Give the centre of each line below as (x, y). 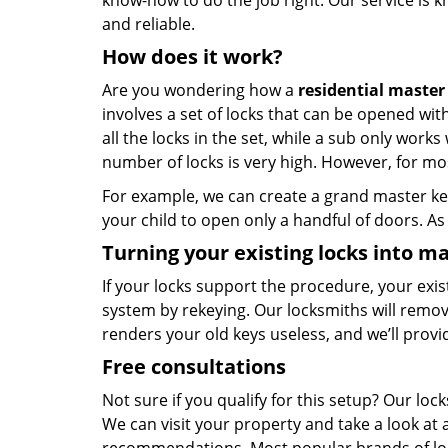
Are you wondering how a (200, 90)
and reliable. (148, 24)
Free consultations (194, 366)
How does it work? (192, 56)
